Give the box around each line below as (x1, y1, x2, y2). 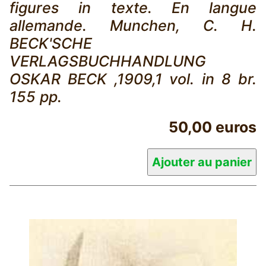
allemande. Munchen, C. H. (9, 16, 256, 34)
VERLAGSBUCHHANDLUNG (9, 52, 206, 70)
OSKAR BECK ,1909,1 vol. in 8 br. (9, 69, 256, 88)
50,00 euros (169, 118, 256, 136)
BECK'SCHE (9, 34, 92, 52)
